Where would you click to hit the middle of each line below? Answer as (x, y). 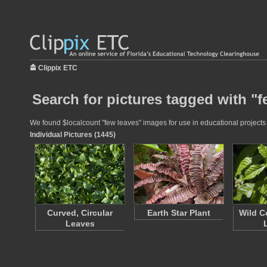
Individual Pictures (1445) (73, 135)
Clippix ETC (58, 68)
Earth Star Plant (179, 213)
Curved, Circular (80, 213)
